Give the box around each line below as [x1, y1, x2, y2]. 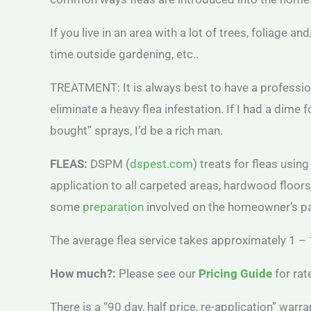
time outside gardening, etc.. [50, 47, 199, 61]
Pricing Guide [199, 267, 272, 280]
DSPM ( [87, 157, 130, 171]
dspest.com [130, 157, 193, 171]
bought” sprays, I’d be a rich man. [50, 124, 223, 137]
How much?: [50, 267, 119, 280]
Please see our [119, 267, 196, 280]
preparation [83, 200, 144, 214]
